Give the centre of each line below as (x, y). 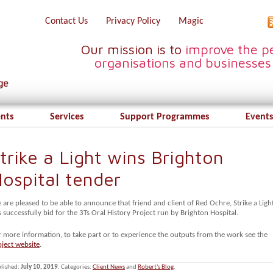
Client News (109, 267)
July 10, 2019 (39, 267)
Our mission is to (133, 49)
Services (67, 117)
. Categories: (75, 267)
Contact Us (66, 21)
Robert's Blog (156, 267)
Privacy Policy (133, 21)
